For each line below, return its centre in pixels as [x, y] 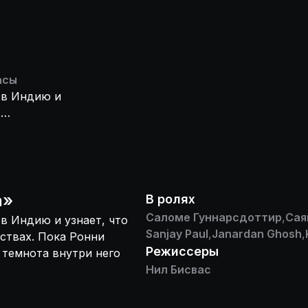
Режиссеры [182, 251]
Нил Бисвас [178, 269]
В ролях [170, 199]
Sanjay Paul [177, 234]
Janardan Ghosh [257, 234]
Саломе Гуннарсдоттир [214, 217]
